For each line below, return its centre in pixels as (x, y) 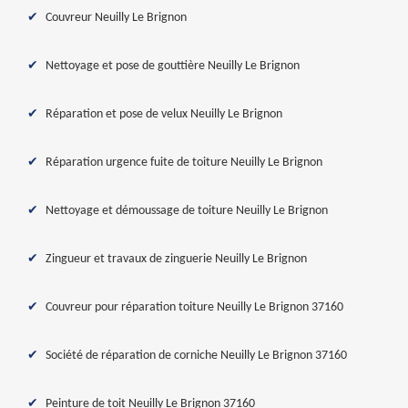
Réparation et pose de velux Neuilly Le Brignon (164, 114)
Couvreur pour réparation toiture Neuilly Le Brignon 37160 (194, 307)
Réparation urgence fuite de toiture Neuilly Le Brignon (184, 163)
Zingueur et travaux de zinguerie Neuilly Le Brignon (176, 259)
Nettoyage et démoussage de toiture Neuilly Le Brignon (187, 211)
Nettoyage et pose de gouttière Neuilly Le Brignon (173, 66)
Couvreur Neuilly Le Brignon (116, 18)
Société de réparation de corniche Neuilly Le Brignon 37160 (196, 356)
